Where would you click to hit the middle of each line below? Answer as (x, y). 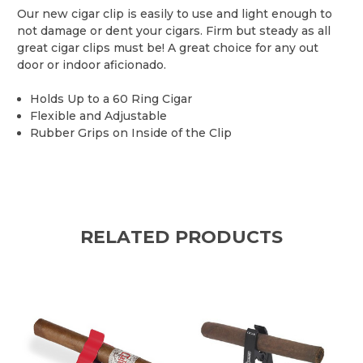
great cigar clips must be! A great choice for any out (168, 47)
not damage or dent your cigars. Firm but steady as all (174, 30)
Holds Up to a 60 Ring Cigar (111, 98)
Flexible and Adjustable (99, 115)
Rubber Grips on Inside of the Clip (131, 132)
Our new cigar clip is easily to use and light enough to (175, 13)
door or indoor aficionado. (92, 64)
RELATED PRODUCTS (181, 237)
